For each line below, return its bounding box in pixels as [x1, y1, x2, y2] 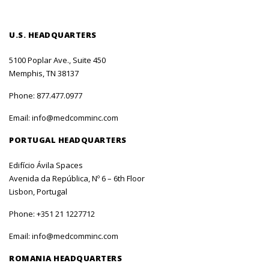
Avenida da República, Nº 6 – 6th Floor [9, 173, 145, 184]
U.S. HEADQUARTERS [9, 29, 97, 40]
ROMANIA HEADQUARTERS [9, 253, 122, 264]
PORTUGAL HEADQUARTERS [9, 134, 127, 145]
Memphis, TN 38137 [9, 68, 79, 79]
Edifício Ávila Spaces [9, 160, 83, 171]
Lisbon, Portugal [9, 186, 67, 197]
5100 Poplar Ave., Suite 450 [9, 55, 106, 65]
